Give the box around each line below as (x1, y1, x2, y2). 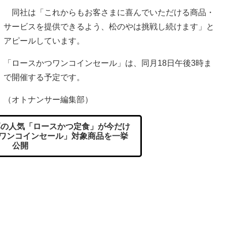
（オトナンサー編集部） (4, 95, 93, 104)
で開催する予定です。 (4, 73, 85, 82)
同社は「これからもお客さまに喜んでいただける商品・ (4, 8, 214, 17)
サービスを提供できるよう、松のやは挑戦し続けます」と (4, 22, 214, 31)
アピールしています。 (4, 36, 85, 46)
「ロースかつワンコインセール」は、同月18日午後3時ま (4, 59, 212, 68)
